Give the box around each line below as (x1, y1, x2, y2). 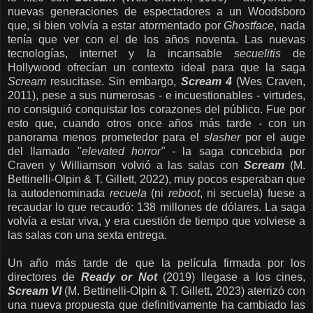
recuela (109, 187, 147, 200)
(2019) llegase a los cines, (163, 271, 306, 284)
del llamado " (8, 145, 82, 158)
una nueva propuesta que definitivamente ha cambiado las (8, 299, 305, 312)
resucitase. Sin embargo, (46, 75, 181, 88)
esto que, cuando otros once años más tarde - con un (8, 117, 305, 130)
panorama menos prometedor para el (8, 131, 204, 144)
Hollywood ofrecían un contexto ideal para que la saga (8, 61, 305, 74)
